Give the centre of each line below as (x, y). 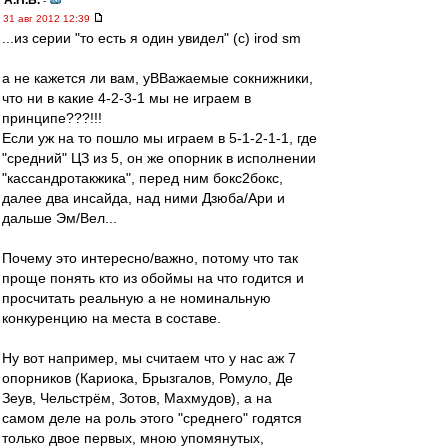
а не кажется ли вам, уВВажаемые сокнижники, (157, 78)
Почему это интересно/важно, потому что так (150, 258)
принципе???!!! (52, 118)
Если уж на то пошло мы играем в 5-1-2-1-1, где (159, 138)
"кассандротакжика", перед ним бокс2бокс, (142, 178)
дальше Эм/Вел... (59, 218)
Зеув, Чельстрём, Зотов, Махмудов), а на (137, 398)
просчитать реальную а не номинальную (136, 298)
